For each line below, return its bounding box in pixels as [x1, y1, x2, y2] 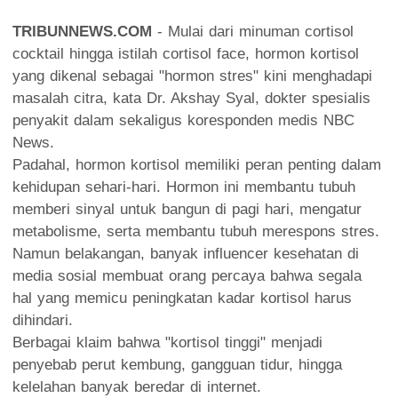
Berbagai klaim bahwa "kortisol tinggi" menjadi [12, 333, 322, 351]
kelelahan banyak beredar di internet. [12, 378, 261, 395]
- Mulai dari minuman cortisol [157, 22, 354, 40]
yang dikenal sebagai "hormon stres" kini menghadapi [12, 67, 372, 84]
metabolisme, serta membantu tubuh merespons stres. [12, 222, 379, 240]
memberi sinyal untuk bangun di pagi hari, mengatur [12, 200, 362, 218]
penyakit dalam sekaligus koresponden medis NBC [12, 111, 354, 129]
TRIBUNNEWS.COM [12, 22, 157, 40]
